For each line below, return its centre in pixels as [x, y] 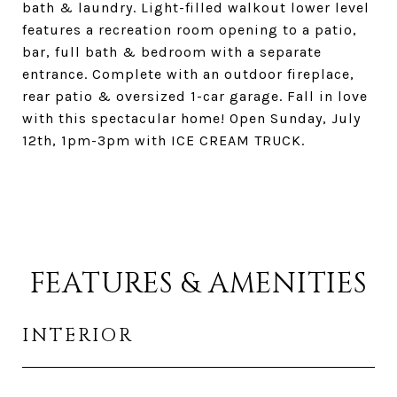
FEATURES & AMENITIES [198, 284]
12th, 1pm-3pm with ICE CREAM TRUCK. [163, 140]
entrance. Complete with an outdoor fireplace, [188, 74]
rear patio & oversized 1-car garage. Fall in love [195, 96]
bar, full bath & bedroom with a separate [172, 52]
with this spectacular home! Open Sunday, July [191, 118]
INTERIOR [78, 336]
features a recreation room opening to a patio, [190, 30]
